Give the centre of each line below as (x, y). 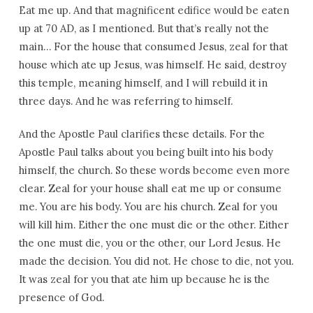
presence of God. (61, 297)
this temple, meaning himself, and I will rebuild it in (143, 83)
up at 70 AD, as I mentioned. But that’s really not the (144, 28)
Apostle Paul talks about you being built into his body (146, 152)
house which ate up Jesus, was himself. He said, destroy (152, 65)
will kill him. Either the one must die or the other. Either (153, 225)
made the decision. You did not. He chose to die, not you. (156, 261)
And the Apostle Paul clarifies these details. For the (141, 134)
